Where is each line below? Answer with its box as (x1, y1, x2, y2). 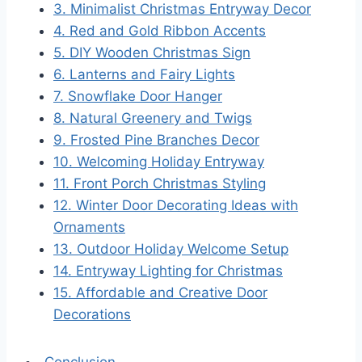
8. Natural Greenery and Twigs (53, 109, 252, 126)
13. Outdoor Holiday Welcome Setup (53, 240, 288, 257)
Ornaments (53, 218, 125, 235)
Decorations (53, 305, 131, 322)
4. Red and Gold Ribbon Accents (53, 22, 266, 39)
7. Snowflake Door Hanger (53, 87, 222, 104)
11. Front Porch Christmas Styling (53, 175, 266, 192)
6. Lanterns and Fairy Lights (53, 65, 235, 82)
